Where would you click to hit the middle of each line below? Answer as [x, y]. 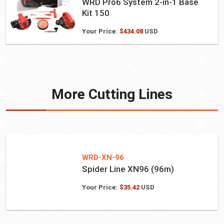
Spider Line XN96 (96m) [128, 169]
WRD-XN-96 [103, 157]
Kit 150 [95, 13]
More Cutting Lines [112, 94]
